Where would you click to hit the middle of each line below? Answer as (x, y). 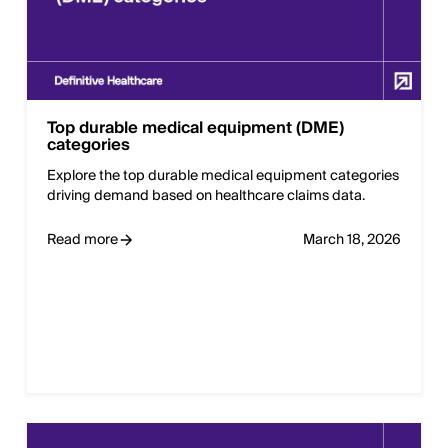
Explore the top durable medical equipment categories (223, 176)
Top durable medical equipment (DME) (195, 128)
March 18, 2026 (352, 240)
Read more (82, 240)
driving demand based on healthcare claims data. (206, 196)
